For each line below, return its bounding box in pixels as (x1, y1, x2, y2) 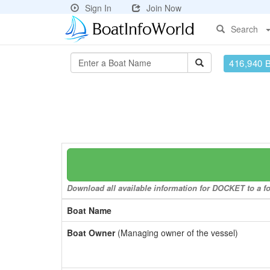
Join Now (146, 2, 181, 14)
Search (231, 23, 258, 35)
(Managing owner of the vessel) (115, 227, 238, 239)
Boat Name (67, 204, 111, 216)
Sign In (85, 2, 111, 14)
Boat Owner (67, 227, 115, 239)
